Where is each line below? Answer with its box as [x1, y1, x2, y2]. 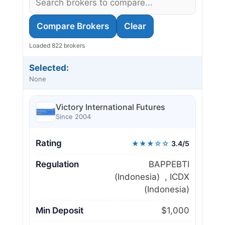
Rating [36, 138, 62, 148]
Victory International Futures [56, 102, 165, 113]
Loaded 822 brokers [29, 41, 85, 49]
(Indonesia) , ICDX [115, 171, 189, 182]
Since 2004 [56, 113, 91, 121]
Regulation [36, 159, 79, 169]
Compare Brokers [37, 21, 109, 31]
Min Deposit [36, 205, 83, 215]
